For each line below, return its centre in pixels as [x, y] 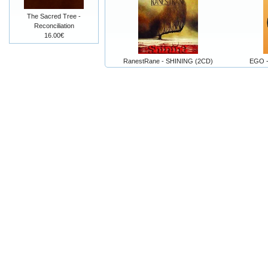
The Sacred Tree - [54, 16]
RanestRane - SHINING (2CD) [168, 61]
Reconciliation [54, 26]
